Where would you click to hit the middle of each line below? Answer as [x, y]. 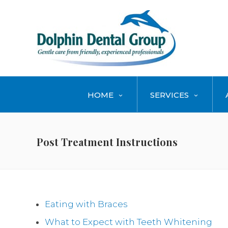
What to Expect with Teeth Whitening [129, 222]
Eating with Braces [86, 204]
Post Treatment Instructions [107, 142]
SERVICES [169, 95]
